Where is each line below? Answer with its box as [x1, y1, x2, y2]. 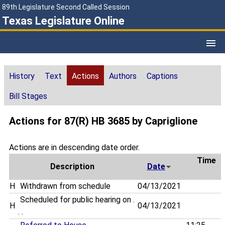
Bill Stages [9, 91, 47, 101]
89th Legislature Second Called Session [2, 3, 130, 11]
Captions [147, 71, 178, 81]
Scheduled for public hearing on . [18, 195, 135, 205]
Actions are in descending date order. [9, 143, 140, 153]
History [9, 71, 35, 81]
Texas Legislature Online [2, 15, 125, 27]
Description [50, 162, 94, 172]
